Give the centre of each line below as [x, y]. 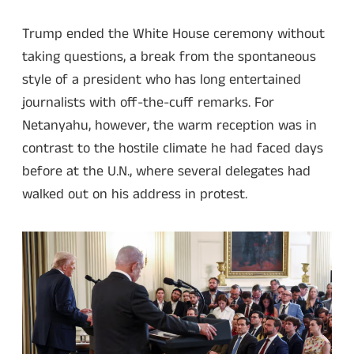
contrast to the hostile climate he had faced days [173, 149]
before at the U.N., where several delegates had [166, 172]
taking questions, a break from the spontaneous [169, 57]
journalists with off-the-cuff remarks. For [148, 103]
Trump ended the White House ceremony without [173, 34]
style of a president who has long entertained [162, 80]
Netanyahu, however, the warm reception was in [169, 126]
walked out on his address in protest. [135, 195]
